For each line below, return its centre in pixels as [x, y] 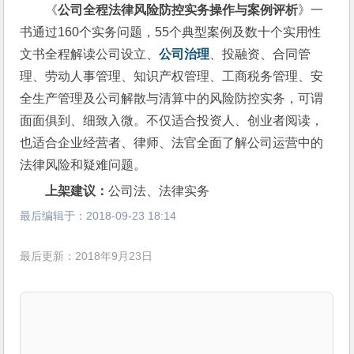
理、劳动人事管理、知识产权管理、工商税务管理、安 [172, 76]
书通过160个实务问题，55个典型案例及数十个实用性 [171, 32]
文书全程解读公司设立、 [90, 54]
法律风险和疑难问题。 [83, 165]
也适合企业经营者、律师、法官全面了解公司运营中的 [172, 143]
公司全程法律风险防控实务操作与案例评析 [178, 10]
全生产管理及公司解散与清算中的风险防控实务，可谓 [172, 98]
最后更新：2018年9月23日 [87, 257]
